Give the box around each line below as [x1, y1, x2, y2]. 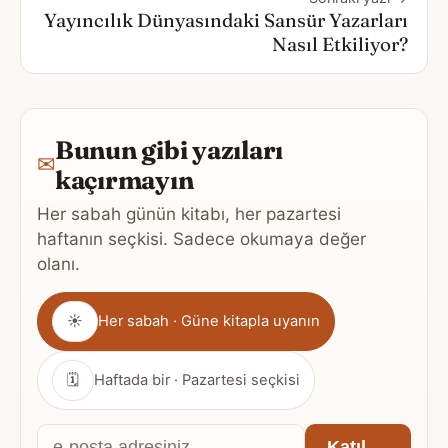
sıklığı [36, 323, 88, 348]
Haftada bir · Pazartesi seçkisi [94, 370, 300, 389]
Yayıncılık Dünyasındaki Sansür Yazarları [44, 8, 408, 32]
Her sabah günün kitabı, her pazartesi [37, 202, 341, 224]
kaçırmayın [55, 163, 194, 195]
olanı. [37, 252, 80, 274]
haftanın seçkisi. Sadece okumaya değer [37, 227, 366, 249]
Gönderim [36, 293, 124, 318]
